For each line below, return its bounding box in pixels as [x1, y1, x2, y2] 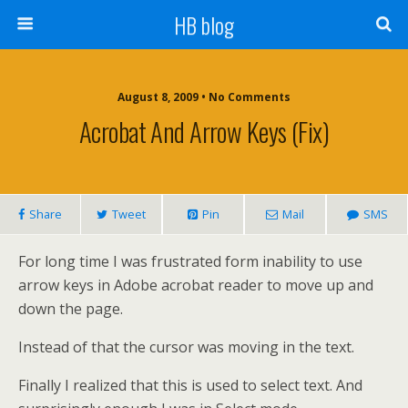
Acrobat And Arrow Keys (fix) [79, 112, 329, 150]
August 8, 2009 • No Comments [117, 89, 291, 105]
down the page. [18, 299, 123, 319]
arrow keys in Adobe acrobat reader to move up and [18, 275, 373, 295]
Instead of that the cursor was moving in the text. [18, 337, 354, 357]
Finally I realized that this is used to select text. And [18, 375, 362, 395]
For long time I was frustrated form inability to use [18, 251, 362, 271]
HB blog [174, 8, 234, 41]
